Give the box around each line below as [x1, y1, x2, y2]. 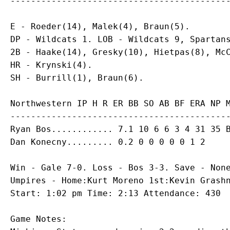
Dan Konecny [10, 137, 67, 147]
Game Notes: [10, 214, 67, 224]
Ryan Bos [10, 124, 51, 134]
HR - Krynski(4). [10, 60, 92, 70]
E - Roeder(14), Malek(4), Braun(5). [10, 22, 190, 31]
